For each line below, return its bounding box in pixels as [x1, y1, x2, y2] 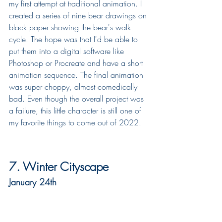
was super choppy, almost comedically [9, 81, 140, 93]
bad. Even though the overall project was [9, 93, 146, 105]
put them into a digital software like [9, 46, 126, 57]
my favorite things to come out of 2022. [9, 117, 141, 128]
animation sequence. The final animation [9, 69, 146, 81]
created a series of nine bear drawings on [9, 10, 149, 21]
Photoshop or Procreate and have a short [9, 57, 145, 69]
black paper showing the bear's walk [9, 22, 133, 33]
